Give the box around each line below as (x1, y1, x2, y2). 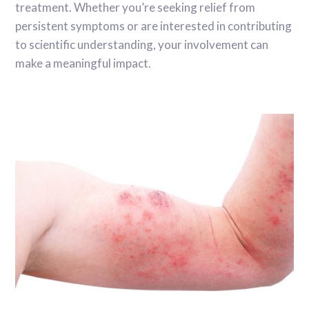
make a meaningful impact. (15, 56, 152, 71)
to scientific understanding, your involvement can (15, 37, 269, 52)
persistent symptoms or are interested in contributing (15, 19, 292, 34)
